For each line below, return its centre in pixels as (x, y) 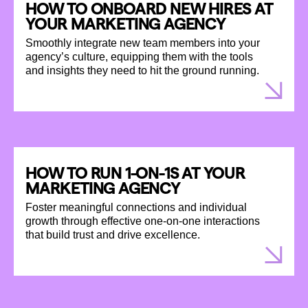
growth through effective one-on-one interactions (143, 221)
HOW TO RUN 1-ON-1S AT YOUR (135, 173)
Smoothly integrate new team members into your (143, 43)
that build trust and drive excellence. (113, 234)
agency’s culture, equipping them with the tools (139, 56)
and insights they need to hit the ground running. (142, 70)
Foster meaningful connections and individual (136, 207)
